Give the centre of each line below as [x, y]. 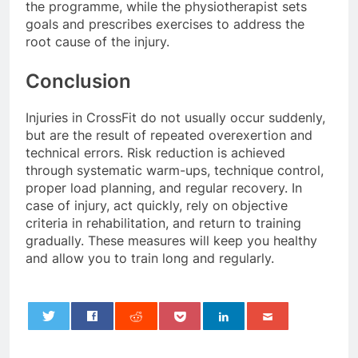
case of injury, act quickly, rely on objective [157, 205]
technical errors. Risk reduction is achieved [155, 152]
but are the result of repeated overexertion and [169, 135]
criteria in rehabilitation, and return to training [163, 223]
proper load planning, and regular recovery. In [164, 187]
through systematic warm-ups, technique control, [175, 170]
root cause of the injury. [99, 41]
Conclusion [78, 81]
